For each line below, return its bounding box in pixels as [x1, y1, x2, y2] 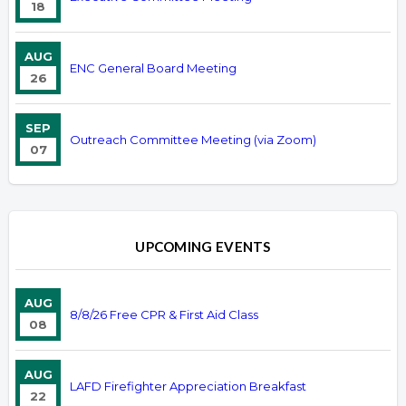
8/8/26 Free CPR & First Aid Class [70, 307, 258, 323]
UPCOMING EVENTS [135, 238, 271, 256]
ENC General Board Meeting [70, 61, 237, 76]
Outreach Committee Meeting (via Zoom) [70, 132, 316, 148]
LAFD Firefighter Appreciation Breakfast [70, 379, 306, 394]
